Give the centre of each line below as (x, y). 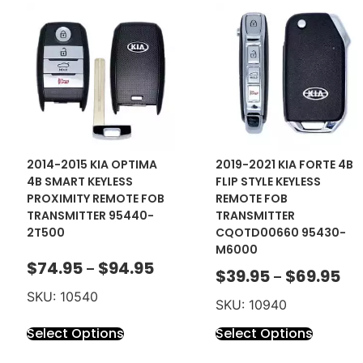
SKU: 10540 (63, 296)
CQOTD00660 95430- (280, 233)
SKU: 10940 (251, 305)
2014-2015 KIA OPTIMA (92, 165)
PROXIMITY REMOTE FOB (96, 199)
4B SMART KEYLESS (80, 182)
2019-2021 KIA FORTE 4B (284, 165)
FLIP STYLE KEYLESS (268, 182)
